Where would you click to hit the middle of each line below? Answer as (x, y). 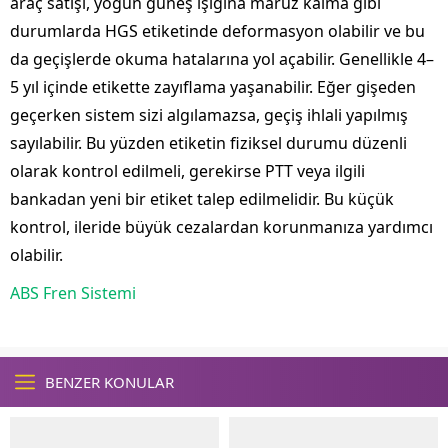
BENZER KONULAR (109, 381)
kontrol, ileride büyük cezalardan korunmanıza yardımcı (221, 226)
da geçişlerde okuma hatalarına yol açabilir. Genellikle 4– (222, 58)
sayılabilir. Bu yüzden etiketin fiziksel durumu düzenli (208, 142)
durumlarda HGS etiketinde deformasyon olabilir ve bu (217, 30)
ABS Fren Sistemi (73, 292)
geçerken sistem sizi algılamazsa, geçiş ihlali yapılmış (209, 114)
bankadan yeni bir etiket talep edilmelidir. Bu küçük (202, 198)
